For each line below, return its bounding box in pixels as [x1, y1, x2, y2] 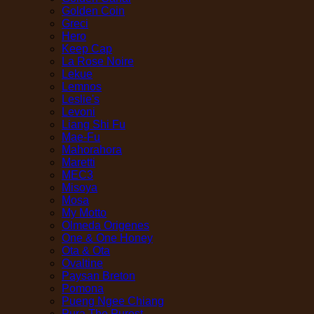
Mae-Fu [62, 131, 100, 143]
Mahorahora [62, 144, 122, 156]
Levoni [62, 106, 95, 118]
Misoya [62, 182, 97, 193]
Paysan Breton [62, 270, 135, 282]
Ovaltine [62, 257, 103, 269]
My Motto [62, 207, 107, 219]
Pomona [62, 282, 104, 294]
